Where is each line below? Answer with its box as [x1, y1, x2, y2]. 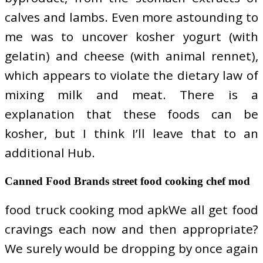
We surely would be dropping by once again [5, 240, 258, 257]
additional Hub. [5, 144, 95, 161]
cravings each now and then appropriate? [5, 220, 258, 237]
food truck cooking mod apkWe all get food [5, 201, 258, 218]
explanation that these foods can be [5, 105, 258, 122]
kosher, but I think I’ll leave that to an [5, 124, 258, 141]
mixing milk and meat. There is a [5, 86, 258, 103]
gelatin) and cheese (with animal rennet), [5, 47, 258, 64]
